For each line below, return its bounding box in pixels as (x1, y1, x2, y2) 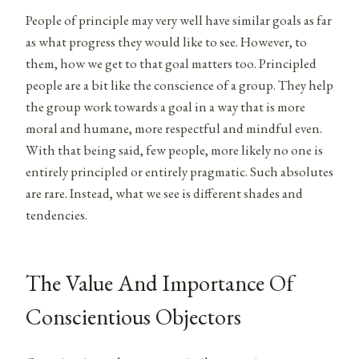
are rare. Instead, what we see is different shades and (26, 184, 303, 202)
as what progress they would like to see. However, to (26, 32, 307, 50)
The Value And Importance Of (26, 268, 294, 297)
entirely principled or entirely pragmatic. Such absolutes (26, 162, 333, 180)
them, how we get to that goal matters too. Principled (26, 54, 317, 72)
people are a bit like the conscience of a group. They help (26, 75, 333, 94)
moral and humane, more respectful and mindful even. (26, 119, 322, 137)
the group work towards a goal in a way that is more (26, 97, 305, 115)
